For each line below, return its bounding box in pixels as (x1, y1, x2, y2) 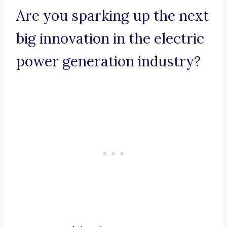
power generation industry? (16, 52, 201, 71)
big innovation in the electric (16, 29, 204, 48)
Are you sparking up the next (16, 7, 209, 25)
